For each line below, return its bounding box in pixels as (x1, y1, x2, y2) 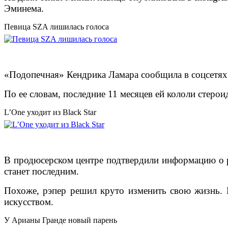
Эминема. (4, 3, 44, 14)
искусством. (4, 196, 53, 208)
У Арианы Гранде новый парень (4, 216, 117, 225)
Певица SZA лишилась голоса (4, 22, 109, 32)
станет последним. (4, 166, 79, 177)
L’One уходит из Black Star (4, 108, 96, 117)
